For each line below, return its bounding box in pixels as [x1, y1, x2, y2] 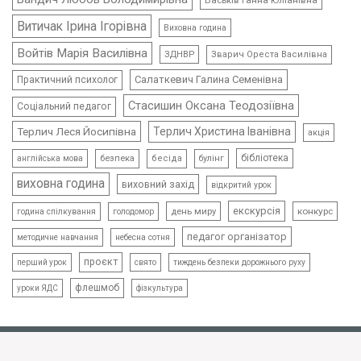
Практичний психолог [17, 74, 118, 86]
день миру [171, 205, 216, 218]
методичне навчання [17, 232, 98, 243]
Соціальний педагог [17, 101, 111, 113]
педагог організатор [187, 230, 287, 243]
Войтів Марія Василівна [17, 46, 147, 61]
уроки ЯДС [17, 284, 58, 293]
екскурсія [233, 205, 280, 218]
